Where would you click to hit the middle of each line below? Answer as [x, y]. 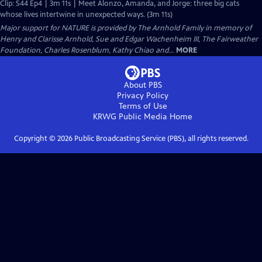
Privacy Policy [143, 96]
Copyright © [35, 139]
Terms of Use [143, 106]
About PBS [143, 85]
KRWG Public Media [130, 117]
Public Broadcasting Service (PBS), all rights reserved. [160, 139]
